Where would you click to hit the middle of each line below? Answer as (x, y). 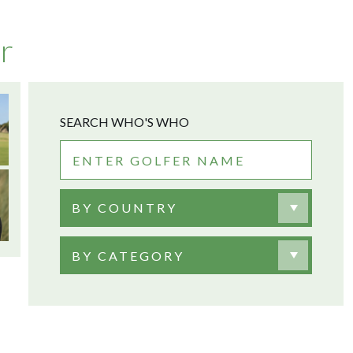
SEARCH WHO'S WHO (124, 122)
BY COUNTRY (124, 208)
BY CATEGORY (128, 255)
